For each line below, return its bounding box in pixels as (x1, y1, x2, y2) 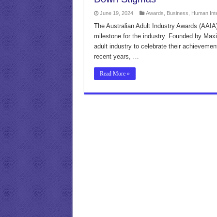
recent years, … (93, 53, 139, 60)
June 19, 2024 (99, 10, 133, 16)
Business (166, 10, 188, 16)
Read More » (99, 70, 130, 77)
